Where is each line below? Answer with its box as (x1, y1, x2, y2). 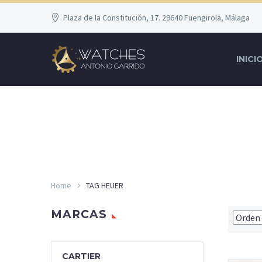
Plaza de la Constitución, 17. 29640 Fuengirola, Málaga (63, 12, 250, 23)
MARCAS (51, 208, 107, 221)
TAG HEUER (86, 180, 123, 191)
